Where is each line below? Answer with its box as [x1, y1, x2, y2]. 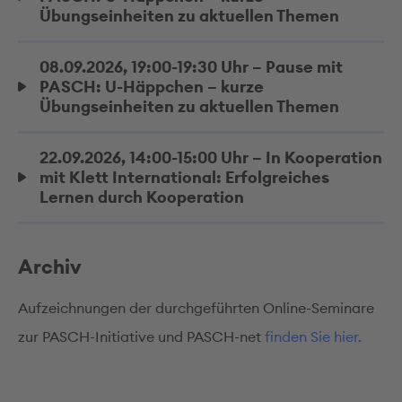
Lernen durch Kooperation [39, 187, 244, 207]
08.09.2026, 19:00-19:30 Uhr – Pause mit [39, 57, 343, 77]
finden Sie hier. [265, 328, 362, 345]
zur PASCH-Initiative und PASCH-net [18, 328, 265, 345]
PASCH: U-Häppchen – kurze [39, 76, 264, 97]
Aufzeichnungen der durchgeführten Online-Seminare [18, 299, 374, 317]
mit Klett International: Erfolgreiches [39, 167, 329, 188]
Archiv [18, 254, 82, 279]
